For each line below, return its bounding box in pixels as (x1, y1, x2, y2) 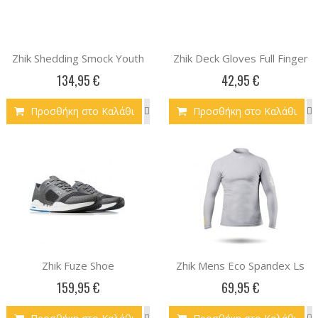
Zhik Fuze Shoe (41, 258, 114, 273)
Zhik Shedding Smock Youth (11, 50, 144, 65)
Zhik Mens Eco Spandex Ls (176, 258, 305, 273)
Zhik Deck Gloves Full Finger (172, 50, 308, 65)
